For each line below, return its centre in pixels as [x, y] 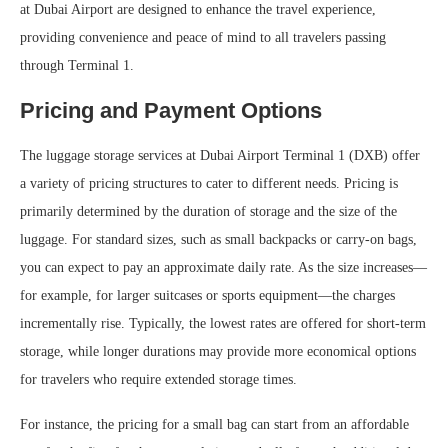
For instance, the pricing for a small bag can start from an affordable [214, 424]
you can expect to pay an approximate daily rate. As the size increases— [223, 267]
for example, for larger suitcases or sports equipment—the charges [207, 295]
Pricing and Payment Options [171, 110]
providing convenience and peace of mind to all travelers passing [203, 37]
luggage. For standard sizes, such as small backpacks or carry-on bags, [218, 239]
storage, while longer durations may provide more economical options [218, 351]
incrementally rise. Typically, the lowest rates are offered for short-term [223, 323]
